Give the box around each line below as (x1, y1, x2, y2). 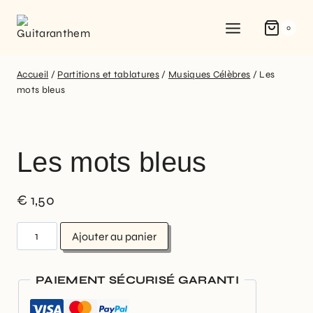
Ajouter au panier (72, 229, 157, 243)
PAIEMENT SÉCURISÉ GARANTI (36, 272, 239, 286)
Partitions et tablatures (57, 68, 159, 80)
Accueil (17, 68, 49, 80)
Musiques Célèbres (168, 68, 251, 80)
